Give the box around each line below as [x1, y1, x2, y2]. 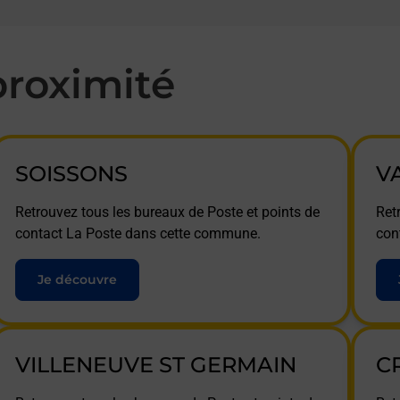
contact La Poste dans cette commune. [14, 225, 261, 242]
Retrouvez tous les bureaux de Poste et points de [14, 204, 320, 221]
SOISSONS [14, 161, 128, 187]
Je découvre [37, 271, 117, 287]
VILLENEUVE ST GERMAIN [14, 352, 296, 378]
